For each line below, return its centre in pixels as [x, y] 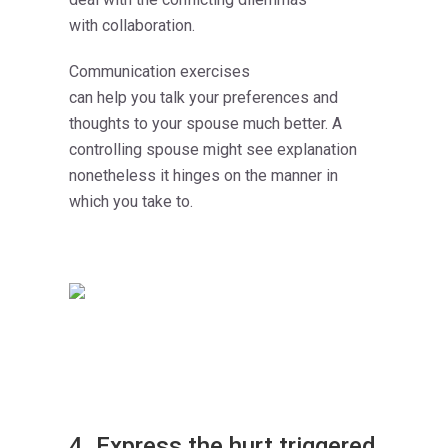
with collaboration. [132, 26]
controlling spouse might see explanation [213, 150]
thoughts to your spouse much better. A [205, 124]
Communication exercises [159, 72]
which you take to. [131, 202]
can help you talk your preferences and [203, 98]
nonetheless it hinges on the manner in [203, 176]
